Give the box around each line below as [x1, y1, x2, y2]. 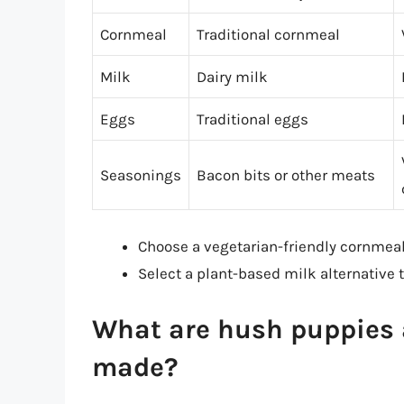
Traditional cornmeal [197, 24, 340, 43]
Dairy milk [197, 67, 268, 86]
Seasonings [100, 165, 181, 184]
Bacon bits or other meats [197, 165, 375, 184]
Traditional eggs [197, 109, 308, 128]
